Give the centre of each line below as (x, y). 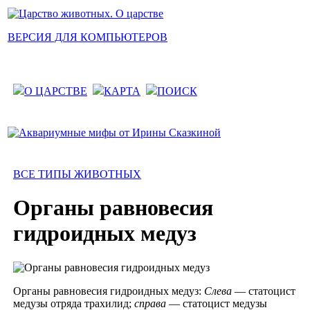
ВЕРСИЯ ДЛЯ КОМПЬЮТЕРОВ (88, 37)
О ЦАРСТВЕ (56, 91)
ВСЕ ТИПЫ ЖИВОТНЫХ (77, 174)
